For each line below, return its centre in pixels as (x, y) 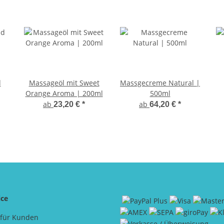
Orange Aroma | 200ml (64, 93)
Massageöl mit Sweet (64, 83)
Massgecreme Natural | (160, 83)
